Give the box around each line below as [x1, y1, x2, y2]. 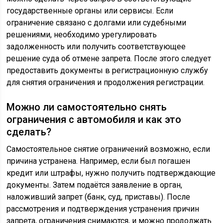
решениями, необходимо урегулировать [6, 29, 157, 39]
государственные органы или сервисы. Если [6, 5, 174, 15]
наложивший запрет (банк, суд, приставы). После [6, 192, 191, 202]
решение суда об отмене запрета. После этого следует [6, 53, 212, 63]
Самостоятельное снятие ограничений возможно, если [6, 144, 211, 154]
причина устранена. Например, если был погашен [6, 156, 191, 166]
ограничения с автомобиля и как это [6, 113, 182, 125]
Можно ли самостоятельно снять [6, 101, 167, 113]
